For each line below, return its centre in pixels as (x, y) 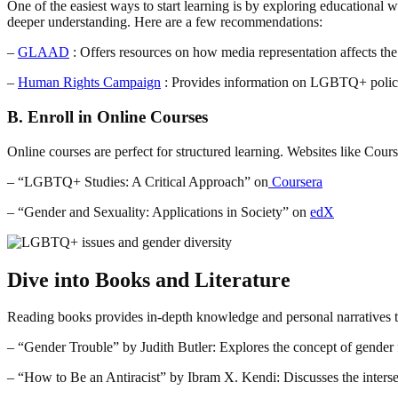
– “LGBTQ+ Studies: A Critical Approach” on (138, 181)
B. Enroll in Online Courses (107, 116)
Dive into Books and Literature (149, 279)
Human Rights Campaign (89, 83)
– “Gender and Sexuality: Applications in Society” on (159, 211)
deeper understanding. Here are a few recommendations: (165, 22)
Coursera (295, 181)
